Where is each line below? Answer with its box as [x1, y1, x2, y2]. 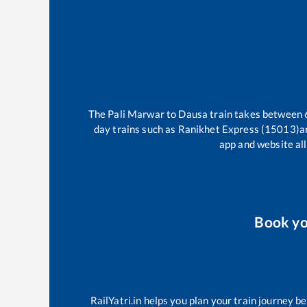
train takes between [208, 108, 305, 121]
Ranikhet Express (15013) [177, 123, 299, 136]
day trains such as [93, 123, 178, 136]
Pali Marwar [108, 108, 164, 121]
